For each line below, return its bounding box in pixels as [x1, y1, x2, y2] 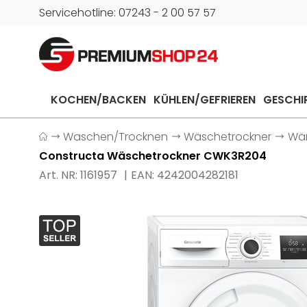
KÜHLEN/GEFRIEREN [153, 92, 256, 108]
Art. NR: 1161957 [39, 167, 120, 183]
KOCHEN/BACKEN [50, 92, 146, 108]
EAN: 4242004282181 [131, 167, 239, 183]
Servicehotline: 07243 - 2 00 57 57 [39, 5, 216, 21]
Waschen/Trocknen [63, 129, 169, 145]
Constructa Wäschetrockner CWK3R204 [39, 148, 267, 164]
